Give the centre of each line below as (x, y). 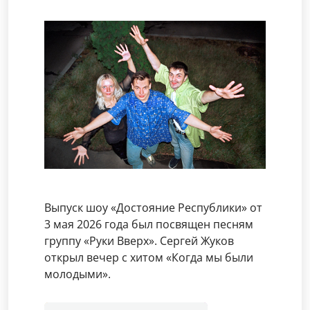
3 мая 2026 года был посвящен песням (149, 224)
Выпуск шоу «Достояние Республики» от (153, 207)
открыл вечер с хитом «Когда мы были (149, 257)
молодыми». (77, 274)
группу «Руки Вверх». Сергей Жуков (139, 240)
